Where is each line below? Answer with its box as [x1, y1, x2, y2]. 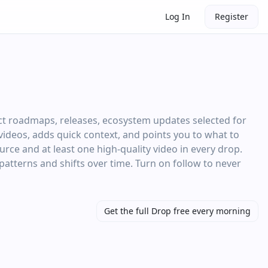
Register [215, 11, 248, 22]
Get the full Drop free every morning [104, 205, 251, 217]
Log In [165, 11, 190, 22]
